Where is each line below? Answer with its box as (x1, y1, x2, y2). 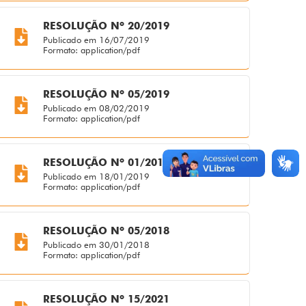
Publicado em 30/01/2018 (43, 239, 150, 251)
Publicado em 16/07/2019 (43, 34, 150, 46)
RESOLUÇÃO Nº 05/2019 (43, 88, 170, 101)
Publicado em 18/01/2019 (43, 171, 150, 182)
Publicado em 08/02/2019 (43, 102, 150, 114)
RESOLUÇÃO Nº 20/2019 (43, 20, 170, 33)
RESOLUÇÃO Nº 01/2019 (43, 156, 170, 169)
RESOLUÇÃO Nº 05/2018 (43, 225, 170, 238)
